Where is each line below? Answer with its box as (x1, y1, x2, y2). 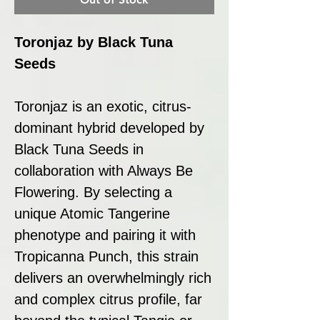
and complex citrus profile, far (14, 291, 202, 307)
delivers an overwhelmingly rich (14, 269, 211, 286)
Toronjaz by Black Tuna (14, 34, 173, 50)
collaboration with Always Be (14, 162, 193, 179)
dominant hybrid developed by (14, 119, 204, 136)
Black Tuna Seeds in (14, 141, 144, 157)
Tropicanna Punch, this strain (14, 248, 199, 264)
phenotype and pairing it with (14, 226, 196, 243)
